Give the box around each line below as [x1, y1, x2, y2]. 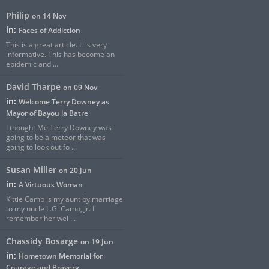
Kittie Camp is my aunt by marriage [6, 194, 124, 205]
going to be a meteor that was [6, 132, 106, 143]
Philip [6, 10, 30, 22]
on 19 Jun [80, 237, 114, 247]
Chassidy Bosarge [6, 235, 79, 247]
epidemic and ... [6, 59, 59, 70]
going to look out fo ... [6, 142, 77, 153]
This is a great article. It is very [6, 40, 107, 50]
